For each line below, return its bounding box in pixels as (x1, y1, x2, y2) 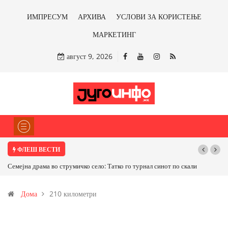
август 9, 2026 (65, 51, 112, 61)
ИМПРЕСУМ (26, 12, 68, 21)
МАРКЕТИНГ (92, 30, 136, 39)
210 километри (49, 189, 97, 199)
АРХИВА (77, 12, 106, 21)
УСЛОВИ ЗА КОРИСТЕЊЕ (116, 12, 202, 21)
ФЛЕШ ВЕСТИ (16, 145, 60, 154)
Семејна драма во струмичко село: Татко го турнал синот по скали (8, 161, 197, 171)
